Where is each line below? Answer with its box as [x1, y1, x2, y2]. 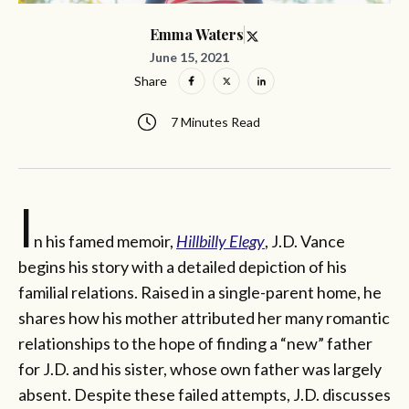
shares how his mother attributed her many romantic [18, 307, 390, 328]
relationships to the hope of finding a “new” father [18, 332, 372, 353]
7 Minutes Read [171, 114, 260, 131]
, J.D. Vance [265, 230, 345, 251]
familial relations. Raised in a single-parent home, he [18, 281, 382, 302]
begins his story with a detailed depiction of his [18, 256, 347, 277]
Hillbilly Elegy [176, 230, 265, 251]
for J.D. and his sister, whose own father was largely [18, 358, 382, 379]
